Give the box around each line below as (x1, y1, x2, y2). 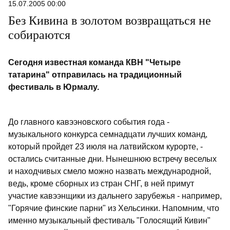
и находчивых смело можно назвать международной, (8, 167, 211, 176)
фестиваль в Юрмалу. (8, 83, 99, 92)
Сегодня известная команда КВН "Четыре (8, 58, 181, 67)
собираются (8, 28, 70, 42)
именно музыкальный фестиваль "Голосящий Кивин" (8, 216, 210, 225)
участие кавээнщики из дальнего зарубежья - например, (8, 191, 222, 201)
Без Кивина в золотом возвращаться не (8, 14, 211, 28)
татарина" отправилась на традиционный (8, 70, 182, 80)
